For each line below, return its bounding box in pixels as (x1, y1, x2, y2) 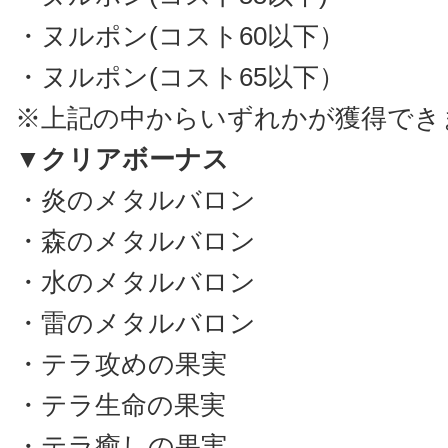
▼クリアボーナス (15, 144, 229, 174)
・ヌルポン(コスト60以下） (15, 21, 345, 51)
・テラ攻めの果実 (15, 349, 227, 379)
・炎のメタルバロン (15, 185, 256, 215)
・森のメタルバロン (15, 226, 256, 256)
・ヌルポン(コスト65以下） (15, 62, 345, 92)
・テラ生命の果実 (15, 390, 226, 420)
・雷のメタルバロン (15, 308, 256, 338)
